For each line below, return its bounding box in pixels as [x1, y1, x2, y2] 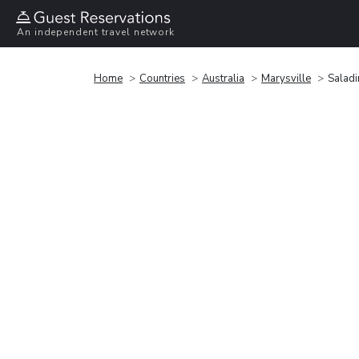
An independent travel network [17, 26, 175, 39]
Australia [202, 71, 244, 86]
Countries [139, 71, 185, 86]
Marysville [261, 71, 311, 86]
